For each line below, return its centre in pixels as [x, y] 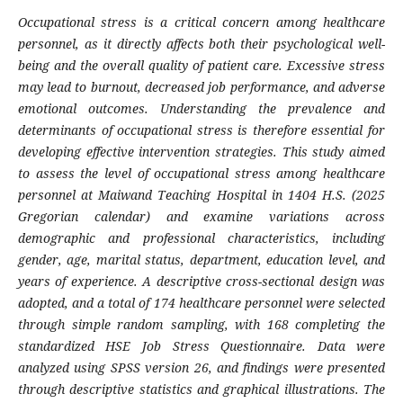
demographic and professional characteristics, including [201, 238]
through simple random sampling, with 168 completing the [201, 325]
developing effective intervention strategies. [150, 152]
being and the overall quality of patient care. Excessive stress [201, 66]
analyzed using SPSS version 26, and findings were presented [201, 368]
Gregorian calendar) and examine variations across [201, 217]
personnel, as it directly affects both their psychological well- [201, 44]
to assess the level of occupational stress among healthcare [201, 174]
